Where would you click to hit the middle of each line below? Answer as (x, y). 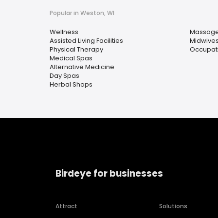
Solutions (173, 206)
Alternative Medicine (82, 67)
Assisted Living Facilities (86, 41)
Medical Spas (71, 58)
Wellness (64, 32)
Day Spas (64, 76)
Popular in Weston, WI (82, 13)
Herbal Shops (71, 84)
